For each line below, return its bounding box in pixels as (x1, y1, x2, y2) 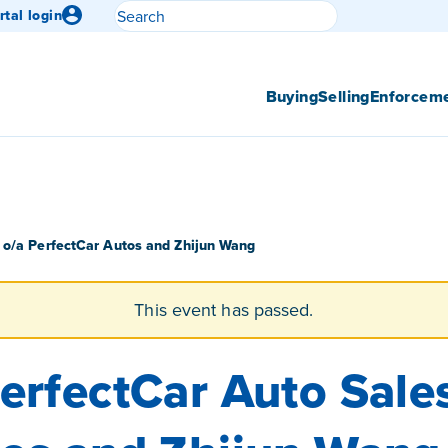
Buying (265, 85, 318, 108)
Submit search (332, 26, 445, 51)
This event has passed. (134, 297, 314, 323)
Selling (317, 85, 370, 108)
